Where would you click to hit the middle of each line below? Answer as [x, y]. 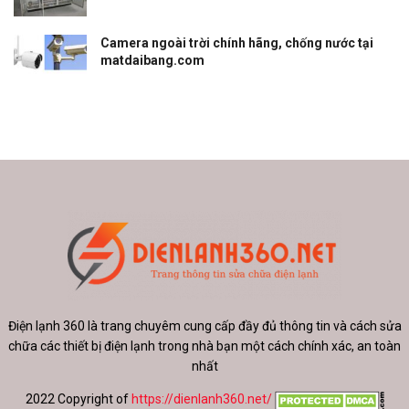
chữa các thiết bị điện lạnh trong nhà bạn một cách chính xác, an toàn [204, 346]
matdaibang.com [152, 60]
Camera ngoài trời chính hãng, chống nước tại [237, 42]
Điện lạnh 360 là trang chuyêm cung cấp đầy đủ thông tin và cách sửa [204, 326]
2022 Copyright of [78, 399]
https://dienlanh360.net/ [201, 399]
